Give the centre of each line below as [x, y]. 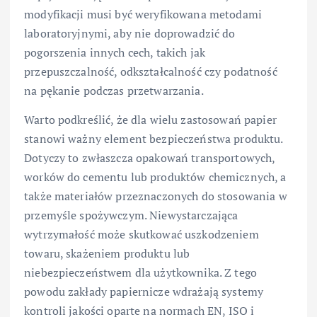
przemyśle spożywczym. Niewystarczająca [131, 215]
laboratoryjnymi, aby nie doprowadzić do [130, 34]
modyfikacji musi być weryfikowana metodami [143, 15]
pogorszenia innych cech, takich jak [115, 53]
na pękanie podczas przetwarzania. [114, 91]
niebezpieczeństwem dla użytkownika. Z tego [140, 273]
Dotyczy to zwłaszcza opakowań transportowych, [150, 158]
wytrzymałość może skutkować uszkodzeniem [142, 235]
